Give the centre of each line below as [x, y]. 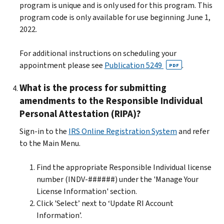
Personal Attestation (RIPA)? [80, 113]
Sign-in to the [44, 131]
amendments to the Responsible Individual [111, 100]
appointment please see [62, 65]
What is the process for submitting [93, 87]
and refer [193, 131]
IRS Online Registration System [123, 131]
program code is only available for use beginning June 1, [115, 17]
